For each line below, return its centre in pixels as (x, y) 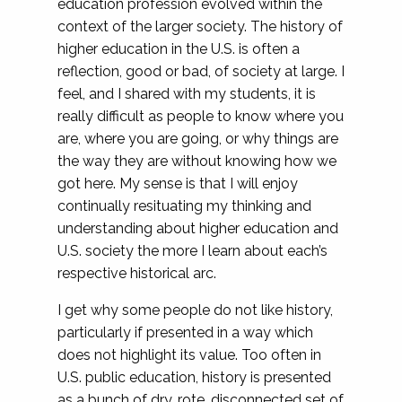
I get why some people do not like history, (195, 310)
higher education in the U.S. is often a (179, 49)
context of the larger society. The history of (200, 26)
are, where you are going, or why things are (198, 139)
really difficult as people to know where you (201, 116)
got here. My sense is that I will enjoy (178, 184)
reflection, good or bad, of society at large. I (201, 71)
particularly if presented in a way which (185, 332)
